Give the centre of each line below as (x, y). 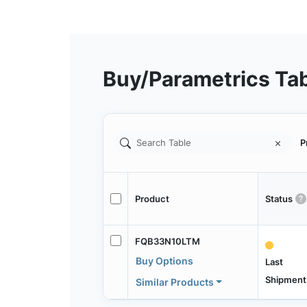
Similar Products (174, 282)
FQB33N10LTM (167, 241)
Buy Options (164, 260)
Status (279, 198)
